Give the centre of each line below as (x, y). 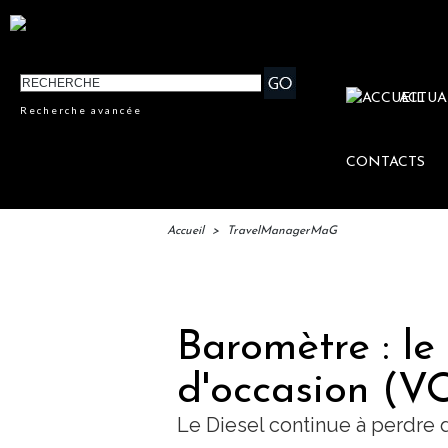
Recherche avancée (81, 110)
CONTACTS (386, 163)
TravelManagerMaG (282, 231)
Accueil (185, 231)
